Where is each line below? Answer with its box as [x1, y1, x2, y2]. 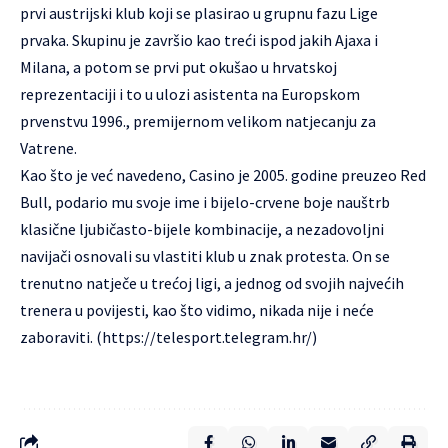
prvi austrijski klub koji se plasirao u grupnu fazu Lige [20, 2, 378, 23]
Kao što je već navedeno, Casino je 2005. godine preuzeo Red [20, 164, 426, 185]
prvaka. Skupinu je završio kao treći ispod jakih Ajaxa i [20, 29, 378, 50]
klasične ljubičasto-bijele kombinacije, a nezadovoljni [20, 218, 384, 239]
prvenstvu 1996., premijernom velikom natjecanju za [20, 110, 376, 131]
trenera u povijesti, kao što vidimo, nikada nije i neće [20, 299, 374, 320]
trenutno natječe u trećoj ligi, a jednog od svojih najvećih [20, 272, 404, 293]
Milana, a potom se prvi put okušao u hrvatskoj [20, 56, 337, 77]
